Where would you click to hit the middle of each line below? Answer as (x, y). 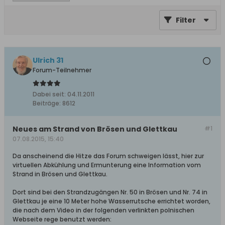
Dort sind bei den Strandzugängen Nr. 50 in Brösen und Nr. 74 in (110, 192)
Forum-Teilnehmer (62, 70)
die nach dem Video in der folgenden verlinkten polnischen (103, 210)
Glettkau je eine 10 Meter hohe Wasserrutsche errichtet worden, (111, 201)
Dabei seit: (49, 94)
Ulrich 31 (48, 60)
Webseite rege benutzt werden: (62, 219)
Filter (186, 20)
